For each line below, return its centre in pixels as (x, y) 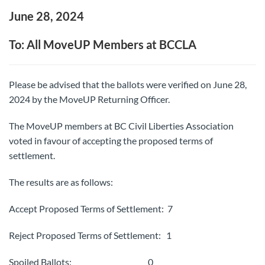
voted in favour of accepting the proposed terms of (111, 140)
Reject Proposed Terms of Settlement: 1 (90, 235)
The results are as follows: (61, 182)
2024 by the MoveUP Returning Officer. (89, 99)
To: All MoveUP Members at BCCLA (103, 44)
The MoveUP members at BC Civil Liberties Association (121, 126)
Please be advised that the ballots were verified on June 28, (128, 84)
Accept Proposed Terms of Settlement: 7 (91, 209)
